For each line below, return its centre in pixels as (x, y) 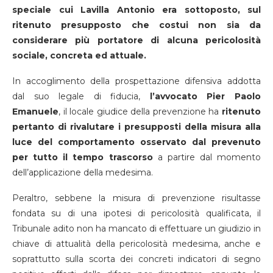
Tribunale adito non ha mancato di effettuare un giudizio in (136, 228)
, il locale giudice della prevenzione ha (140, 111)
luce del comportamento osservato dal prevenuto (136, 142)
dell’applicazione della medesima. (83, 172)
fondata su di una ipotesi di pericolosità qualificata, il (136, 213)
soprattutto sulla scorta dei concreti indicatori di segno (136, 259)
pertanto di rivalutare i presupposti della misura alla (136, 126)
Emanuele (35, 111)
